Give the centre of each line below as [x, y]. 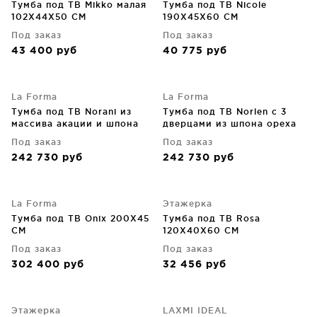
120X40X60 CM [201, 230]
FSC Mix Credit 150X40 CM [229, 136]
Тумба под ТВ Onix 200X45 [80, 218]
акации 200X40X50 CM [70, 136]
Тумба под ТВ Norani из [71, 111]
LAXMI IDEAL [195, 310]
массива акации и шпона [75, 123]
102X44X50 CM [49, 17]
